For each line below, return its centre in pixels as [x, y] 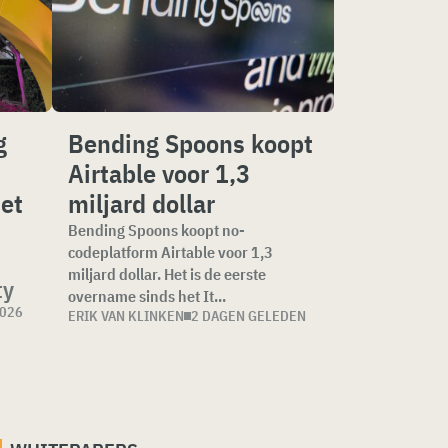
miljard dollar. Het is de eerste [166, 274]
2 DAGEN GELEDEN [248, 316]
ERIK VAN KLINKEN [125, 316]
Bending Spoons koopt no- [156, 230]
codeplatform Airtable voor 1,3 [170, 252]
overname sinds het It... [146, 296]
